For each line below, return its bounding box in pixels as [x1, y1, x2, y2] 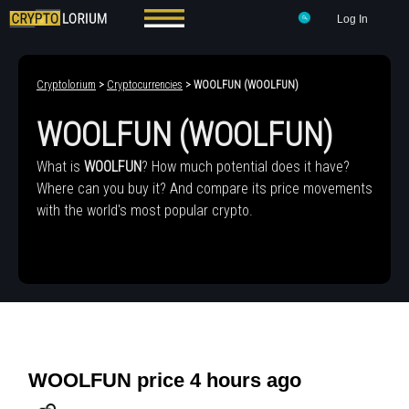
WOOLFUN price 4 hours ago [28, 369, 301, 393]
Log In [337, 13, 368, 26]
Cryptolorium [37, 79, 96, 91]
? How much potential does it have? [142, 158, 350, 176]
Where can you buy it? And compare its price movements [37, 180, 372, 198]
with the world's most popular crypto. [37, 202, 253, 220]
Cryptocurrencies [107, 79, 183, 91]
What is [37, 158, 84, 176]
